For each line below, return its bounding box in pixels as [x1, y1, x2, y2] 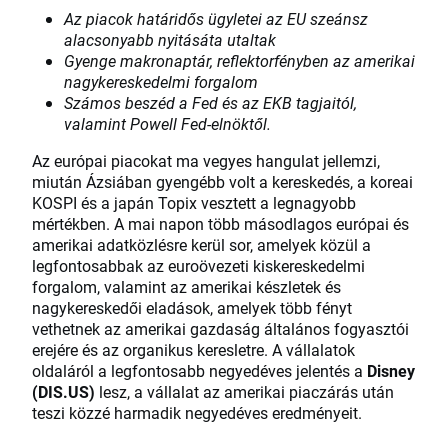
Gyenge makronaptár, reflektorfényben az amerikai [64, 50, 415, 72]
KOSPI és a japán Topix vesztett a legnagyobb [32, 192, 356, 214]
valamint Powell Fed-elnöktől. [64, 113, 271, 135]
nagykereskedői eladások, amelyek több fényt [32, 297, 352, 319]
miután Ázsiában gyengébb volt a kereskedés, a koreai [32, 171, 413, 193]
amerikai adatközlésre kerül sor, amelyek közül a [32, 234, 371, 256]
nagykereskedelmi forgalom [64, 71, 258, 93]
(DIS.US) [32, 381, 99, 403]
